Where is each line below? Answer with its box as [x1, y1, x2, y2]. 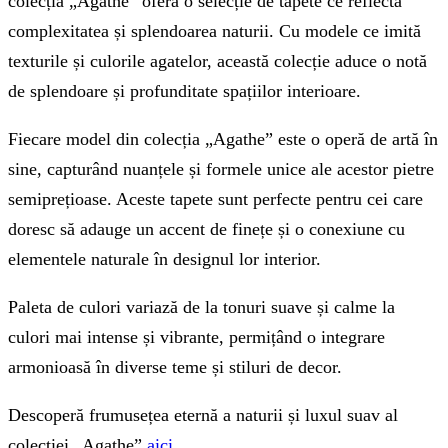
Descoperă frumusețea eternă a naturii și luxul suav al [8, 405, 398, 425]
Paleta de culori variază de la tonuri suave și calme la [8, 297, 395, 317]
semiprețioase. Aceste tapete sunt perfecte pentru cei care [8, 189, 423, 209]
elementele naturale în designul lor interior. [8, 249, 321, 269]
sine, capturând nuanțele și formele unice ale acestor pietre [8, 159, 434, 179]
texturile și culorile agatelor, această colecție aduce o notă [8, 51, 427, 71]
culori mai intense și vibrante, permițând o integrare [8, 327, 385, 347]
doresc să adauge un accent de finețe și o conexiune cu [8, 219, 405, 239]
